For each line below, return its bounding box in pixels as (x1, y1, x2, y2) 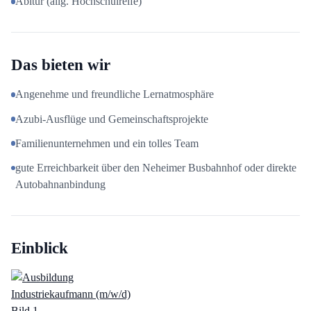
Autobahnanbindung (15, 178, 106, 190)
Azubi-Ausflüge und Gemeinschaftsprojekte (15, 112, 209, 125)
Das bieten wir (11, 56, 110, 74)
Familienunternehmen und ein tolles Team (15, 137, 199, 149)
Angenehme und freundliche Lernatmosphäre (15, 88, 215, 101)
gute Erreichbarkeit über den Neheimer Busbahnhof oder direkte (15, 161, 297, 174)
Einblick (11, 238, 68, 257)
